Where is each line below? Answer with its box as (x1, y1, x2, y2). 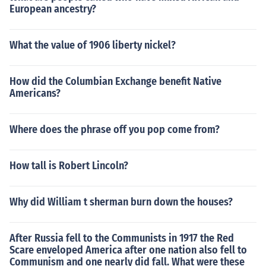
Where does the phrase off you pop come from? (9, 123, 220, 136)
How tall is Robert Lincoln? (9, 159, 128, 172)
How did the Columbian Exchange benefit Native (9, 75, 221, 88)
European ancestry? (9, 2, 96, 15)
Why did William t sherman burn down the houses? (9, 195, 233, 208)
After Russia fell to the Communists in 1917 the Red (9, 232, 234, 245)
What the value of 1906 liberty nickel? (9, 39, 176, 52)
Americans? (9, 87, 61, 100)
